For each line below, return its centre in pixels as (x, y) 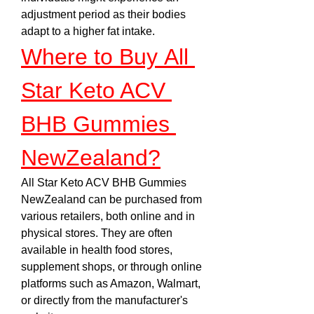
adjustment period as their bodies (103, 14)
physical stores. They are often (97, 233)
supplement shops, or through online (111, 267)
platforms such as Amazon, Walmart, (111, 284)
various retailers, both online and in (108, 216)
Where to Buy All (105, 57)
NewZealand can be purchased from (111, 199)
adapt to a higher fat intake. (88, 31)
